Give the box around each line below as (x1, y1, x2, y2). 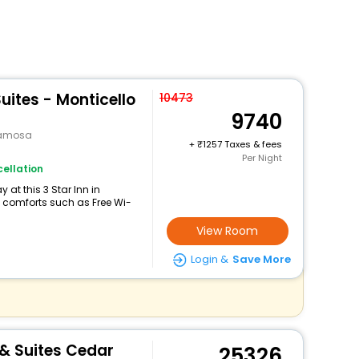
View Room (196, 223, 259, 239)
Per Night (241, 151, 282, 164)
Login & (190, 252, 228, 267)
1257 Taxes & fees (202, 138, 282, 151)
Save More (232, 252, 291, 267)
